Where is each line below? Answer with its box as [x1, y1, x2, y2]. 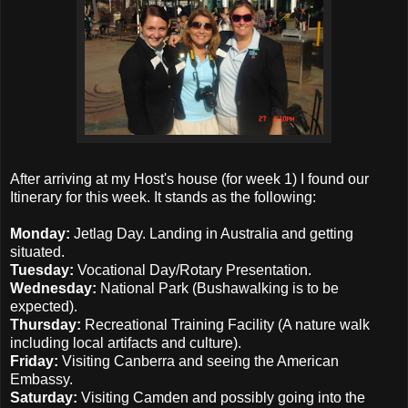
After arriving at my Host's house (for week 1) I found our [10, 170, 369, 187]
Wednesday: [10, 280, 97, 296]
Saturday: [10, 389, 77, 405]
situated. [10, 243, 65, 260]
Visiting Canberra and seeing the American [58, 352, 339, 369]
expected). [10, 298, 77, 314]
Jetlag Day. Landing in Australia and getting [70, 225, 353, 241]
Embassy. [10, 371, 73, 387]
